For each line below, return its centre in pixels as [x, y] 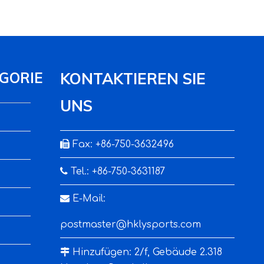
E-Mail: [88, 199]
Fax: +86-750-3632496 [122, 144]
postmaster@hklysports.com [131, 225]
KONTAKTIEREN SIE [133, 79]
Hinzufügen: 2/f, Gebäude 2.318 [146, 252]
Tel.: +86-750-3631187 [116, 171]
